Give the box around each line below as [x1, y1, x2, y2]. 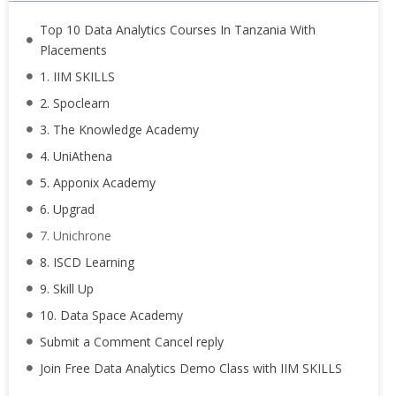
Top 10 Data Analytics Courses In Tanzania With [40, 21, 316, 38]
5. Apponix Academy [40, 174, 156, 191]
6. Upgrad [40, 201, 95, 217]
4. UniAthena [40, 148, 112, 164]
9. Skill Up [40, 280, 94, 297]
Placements [40, 42, 107, 58]
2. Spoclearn [40, 95, 110, 111]
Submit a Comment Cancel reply [40, 333, 224, 350]
